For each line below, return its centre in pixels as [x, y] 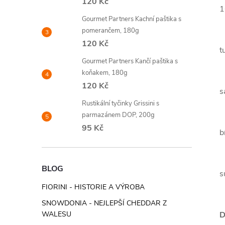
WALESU [57, 214]
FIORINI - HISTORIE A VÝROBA [93, 187]
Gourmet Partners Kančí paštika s [130, 61]
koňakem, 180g [105, 73]
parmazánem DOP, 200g [118, 115]
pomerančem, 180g [110, 31]
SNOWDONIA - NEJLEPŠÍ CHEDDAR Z [104, 203]
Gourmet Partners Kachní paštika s [132, 19]
